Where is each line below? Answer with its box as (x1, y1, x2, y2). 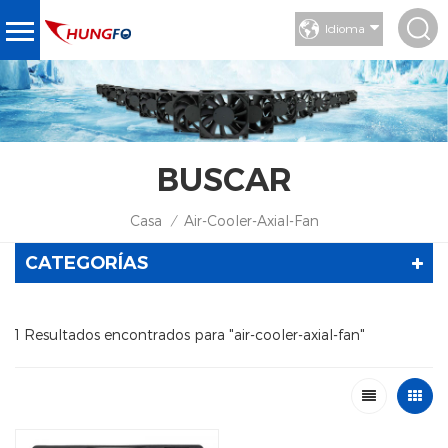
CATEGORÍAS (25, 251, 148, 274)
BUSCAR (156, 159, 292, 199)
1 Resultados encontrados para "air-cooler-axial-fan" (15, 325, 365, 343)
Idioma (325, 21, 365, 35)
